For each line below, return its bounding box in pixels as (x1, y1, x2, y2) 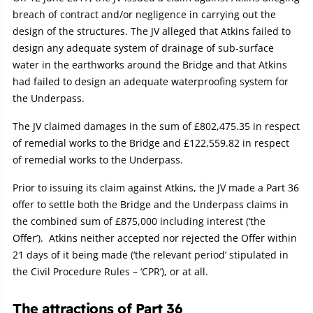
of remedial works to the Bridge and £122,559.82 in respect (13, 136, 289, 150)
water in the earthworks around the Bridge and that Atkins (13, 58, 287, 72)
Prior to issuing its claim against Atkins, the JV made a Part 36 (13, 181, 299, 195)
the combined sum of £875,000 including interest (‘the (13, 214, 265, 228)
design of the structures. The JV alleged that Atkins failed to (13, 24, 291, 38)
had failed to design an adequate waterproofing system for (13, 75, 289, 89)
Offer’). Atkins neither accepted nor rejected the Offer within (13, 231, 297, 245)
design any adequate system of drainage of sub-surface (13, 41, 274, 55)
